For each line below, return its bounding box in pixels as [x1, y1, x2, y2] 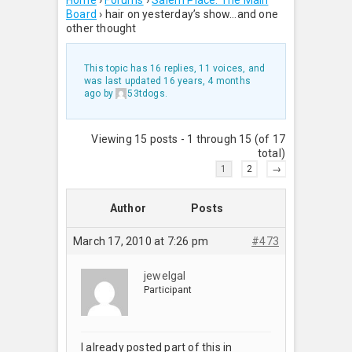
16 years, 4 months [163, 75, 251, 86]
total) [257, 146, 285, 159]
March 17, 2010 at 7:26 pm [73, 234, 208, 247]
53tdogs [127, 88, 165, 99]
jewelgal [144, 269, 186, 282]
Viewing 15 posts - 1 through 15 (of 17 [91, 132, 285, 145]
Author [109, 201, 147, 214]
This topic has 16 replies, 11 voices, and [84, 63, 266, 74]
